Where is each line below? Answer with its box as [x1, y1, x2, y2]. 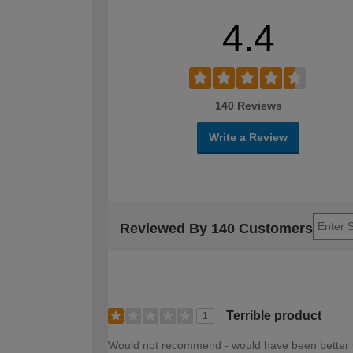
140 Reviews [214, 98, 282, 112]
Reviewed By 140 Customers [120, 221, 313, 237]
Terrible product [226, 308, 321, 322]
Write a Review [209, 130, 288, 143]
